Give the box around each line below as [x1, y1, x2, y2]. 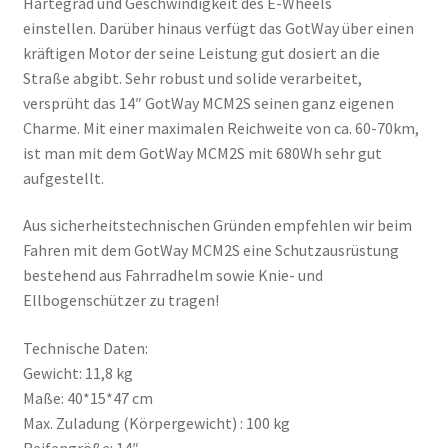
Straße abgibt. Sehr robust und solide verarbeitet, [22, 67, 362, 88]
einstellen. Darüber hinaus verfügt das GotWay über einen [22, 17, 414, 38]
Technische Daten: [22, 337, 148, 358]
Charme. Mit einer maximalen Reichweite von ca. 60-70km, [22, 117, 419, 138]
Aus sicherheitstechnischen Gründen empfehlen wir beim [22, 215, 412, 236]
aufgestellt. [22, 167, 104, 188]
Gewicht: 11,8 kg [22, 362, 133, 383]
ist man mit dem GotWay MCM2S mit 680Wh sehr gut [22, 142, 382, 163]
